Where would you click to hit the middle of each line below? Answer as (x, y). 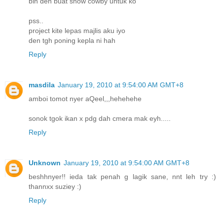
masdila (42, 85)
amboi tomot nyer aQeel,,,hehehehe (85, 98)
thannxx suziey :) (55, 186)
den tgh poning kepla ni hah (72, 40)
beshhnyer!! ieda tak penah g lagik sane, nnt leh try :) (122, 176)
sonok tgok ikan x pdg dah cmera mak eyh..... (100, 118)
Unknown (45, 163)
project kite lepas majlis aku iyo (77, 30)
